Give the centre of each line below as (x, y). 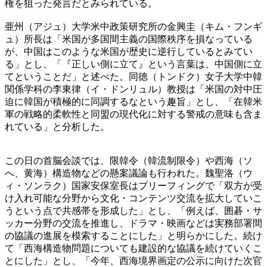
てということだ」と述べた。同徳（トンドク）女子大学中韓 (133, 76)
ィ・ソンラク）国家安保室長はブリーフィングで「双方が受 (133, 185)
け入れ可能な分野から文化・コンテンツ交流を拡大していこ (133, 198)
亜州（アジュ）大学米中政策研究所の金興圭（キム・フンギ (133, 26)
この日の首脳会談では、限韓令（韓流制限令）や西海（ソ (129, 160)
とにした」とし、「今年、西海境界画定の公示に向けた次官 (133, 260)
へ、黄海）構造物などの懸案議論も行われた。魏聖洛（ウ (129, 173)
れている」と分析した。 (57, 126)
